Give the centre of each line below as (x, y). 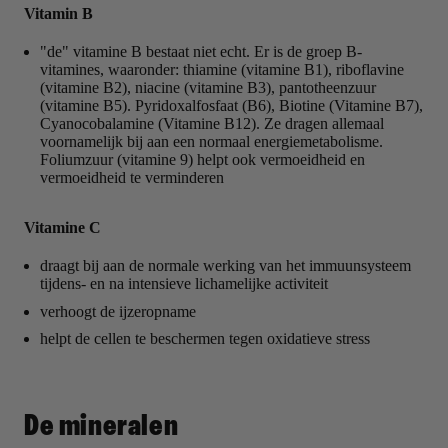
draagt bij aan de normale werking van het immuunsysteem (225, 266)
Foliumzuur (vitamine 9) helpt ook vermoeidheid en (202, 160)
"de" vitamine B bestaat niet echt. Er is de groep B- (201, 52)
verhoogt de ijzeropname (118, 311)
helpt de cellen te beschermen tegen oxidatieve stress (205, 339)
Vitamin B (58, 14)
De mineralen (101, 425)
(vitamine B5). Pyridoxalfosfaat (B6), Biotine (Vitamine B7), (231, 106)
